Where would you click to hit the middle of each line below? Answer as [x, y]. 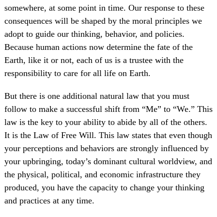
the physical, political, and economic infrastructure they [102, 174]
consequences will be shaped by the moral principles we [103, 21]
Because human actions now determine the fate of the [98, 47]
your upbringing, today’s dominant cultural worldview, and [108, 161]
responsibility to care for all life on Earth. [77, 73]
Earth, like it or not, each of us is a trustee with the [94, 60]
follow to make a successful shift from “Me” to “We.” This [108, 109]
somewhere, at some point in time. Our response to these [104, 8]
